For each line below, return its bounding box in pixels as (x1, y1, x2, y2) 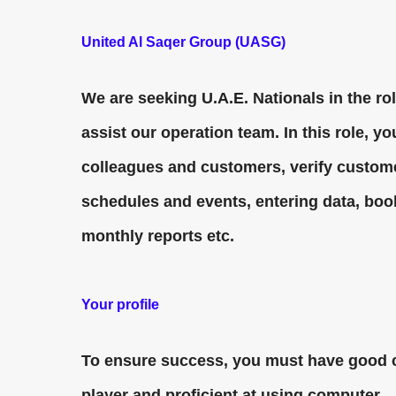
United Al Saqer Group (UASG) (81, 34, 286, 49)
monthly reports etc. (81, 227, 234, 245)
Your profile (81, 297, 159, 312)
